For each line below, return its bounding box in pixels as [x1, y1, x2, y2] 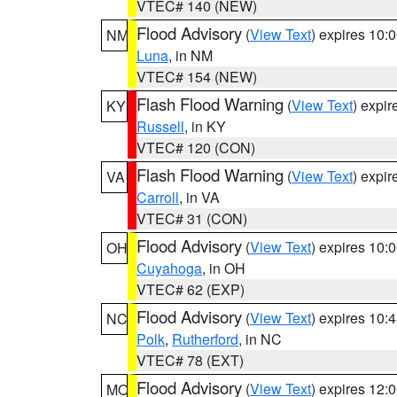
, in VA [179, 187, 220, 207]
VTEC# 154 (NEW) [136, 66, 257, 87]
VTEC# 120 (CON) [136, 137, 255, 158]
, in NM [168, 45, 213, 66]
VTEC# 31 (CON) [136, 208, 247, 229]
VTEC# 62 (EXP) [136, 279, 245, 300]
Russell [136, 116, 184, 136]
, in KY [184, 116, 226, 136]
